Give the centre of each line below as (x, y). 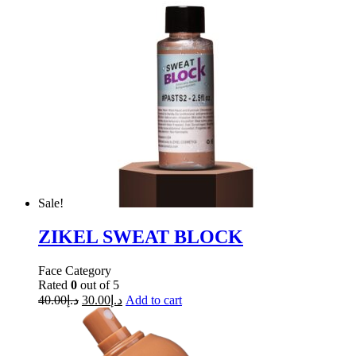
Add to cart (154, 300)
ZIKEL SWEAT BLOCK (141, 236)
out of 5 (98, 284)
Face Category (75, 270)
